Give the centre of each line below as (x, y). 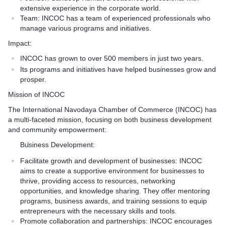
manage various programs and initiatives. (86, 28)
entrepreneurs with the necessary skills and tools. (98, 211)
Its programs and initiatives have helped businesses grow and (118, 69)
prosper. (33, 79)
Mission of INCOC (36, 94)
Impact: (20, 43)
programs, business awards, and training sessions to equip (114, 201)
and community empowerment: (57, 130)
